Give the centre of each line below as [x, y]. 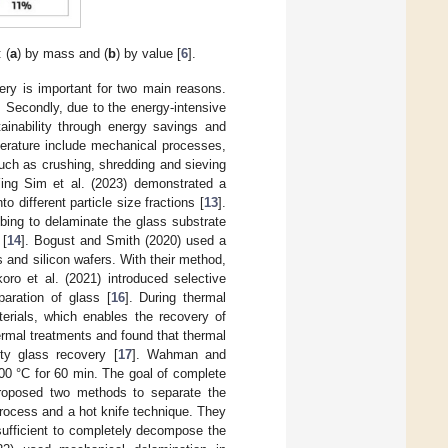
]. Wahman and [178, 354]
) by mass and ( [63, 53]
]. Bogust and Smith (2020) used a [123, 240]
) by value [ [149, 53]
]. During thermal [175, 297]
